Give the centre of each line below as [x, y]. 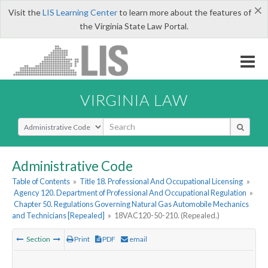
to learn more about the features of [184, 12]
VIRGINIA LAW [134, 100]
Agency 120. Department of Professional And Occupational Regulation [130, 193]
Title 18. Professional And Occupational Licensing [162, 182]
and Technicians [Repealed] [58, 216]
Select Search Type [54, 123]
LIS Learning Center [80, 12]
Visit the [25, 12]
